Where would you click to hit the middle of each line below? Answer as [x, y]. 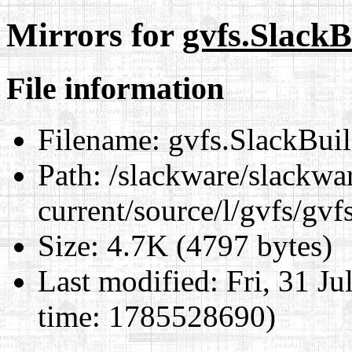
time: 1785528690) [157, 316]
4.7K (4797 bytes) [216, 245]
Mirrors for [94, 35]
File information [115, 88]
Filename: [99, 139]
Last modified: [128, 280]
